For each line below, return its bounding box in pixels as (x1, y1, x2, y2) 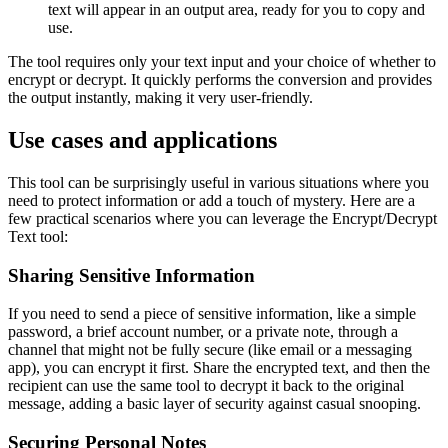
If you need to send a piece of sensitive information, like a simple (8, 305, 416, 323)
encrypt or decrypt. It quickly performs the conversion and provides (8, 71, 432, 89)
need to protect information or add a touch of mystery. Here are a (8, 191, 415, 209)
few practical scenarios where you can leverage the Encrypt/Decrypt (8, 209, 437, 227)
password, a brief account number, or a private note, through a (8, 323, 398, 341)
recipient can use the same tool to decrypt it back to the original (8, 377, 404, 395)
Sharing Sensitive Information (8, 264, 255, 286)
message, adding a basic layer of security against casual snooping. (8, 395, 421, 413)
